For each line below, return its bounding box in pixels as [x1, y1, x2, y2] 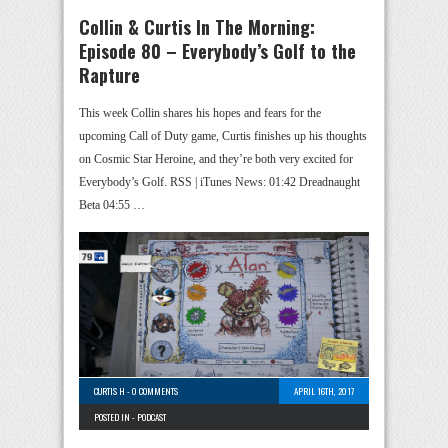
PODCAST [137, 410, 166, 424]
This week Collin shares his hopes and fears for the [79, 106, 321, 120]
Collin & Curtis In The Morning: [79, 14, 315, 40]
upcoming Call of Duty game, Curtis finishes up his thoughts [79, 129, 367, 143]
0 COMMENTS [132, 384, 178, 398]
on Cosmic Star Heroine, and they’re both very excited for [79, 152, 353, 166]
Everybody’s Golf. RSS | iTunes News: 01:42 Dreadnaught [79, 175, 360, 189]
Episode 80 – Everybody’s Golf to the [79, 38, 356, 64]
